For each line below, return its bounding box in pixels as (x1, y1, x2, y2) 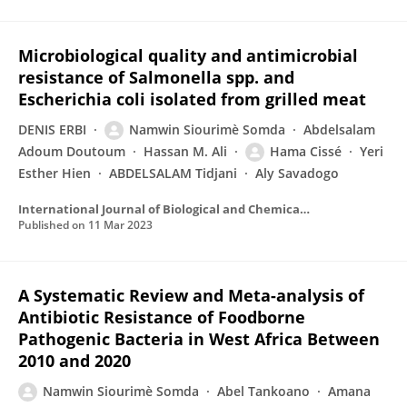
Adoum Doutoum (18, 143, 125, 160)
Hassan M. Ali (144, 143, 227, 160)
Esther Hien (18, 164, 91, 182)
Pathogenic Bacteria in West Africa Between (18, 328, 380, 350)
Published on (18, 217, 88, 233)
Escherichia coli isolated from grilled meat (18, 88, 366, 110)
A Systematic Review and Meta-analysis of (18, 284, 364, 306)
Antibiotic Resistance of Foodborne (18, 306, 305, 328)
